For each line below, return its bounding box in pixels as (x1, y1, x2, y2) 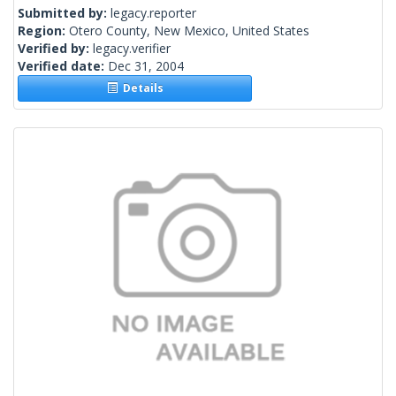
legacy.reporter (110, 4, 196, 22)
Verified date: (18, 57, 108, 75)
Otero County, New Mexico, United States (69, 22, 309, 40)
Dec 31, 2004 (108, 57, 184, 75)
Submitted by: (18, 4, 110, 22)
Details (117, 80, 164, 96)
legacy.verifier (93, 40, 171, 57)
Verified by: (18, 40, 93, 57)
